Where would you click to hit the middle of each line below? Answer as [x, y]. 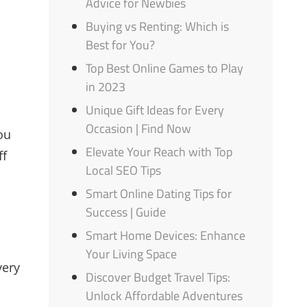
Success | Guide [126, 212]
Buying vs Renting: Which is [158, 27]
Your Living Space [132, 254]
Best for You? [121, 45]
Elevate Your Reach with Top [159, 152]
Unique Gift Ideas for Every [155, 110]
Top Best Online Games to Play [165, 69]
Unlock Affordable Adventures [164, 296]
